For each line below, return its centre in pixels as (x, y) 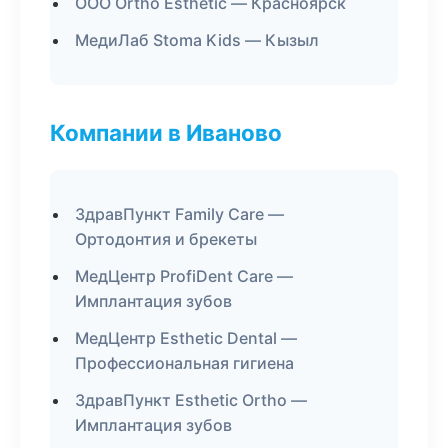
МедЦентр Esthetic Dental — (186, 338)
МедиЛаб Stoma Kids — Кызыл (197, 40)
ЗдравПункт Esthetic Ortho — (191, 400)
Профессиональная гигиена (184, 363)
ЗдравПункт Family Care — (179, 214)
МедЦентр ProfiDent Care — (184, 276)
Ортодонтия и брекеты (166, 239)
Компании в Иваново (166, 132)
